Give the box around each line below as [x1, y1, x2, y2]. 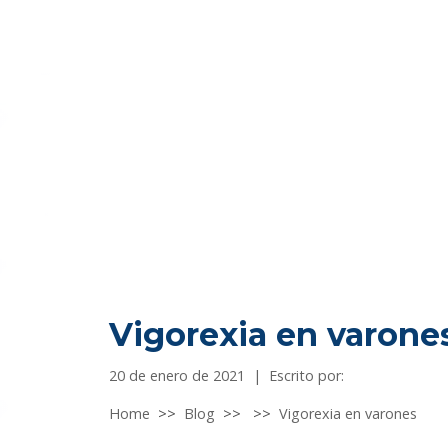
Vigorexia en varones [279, 404, 418, 424]
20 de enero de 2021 [109, 366, 246, 386]
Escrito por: [269, 366, 345, 386]
